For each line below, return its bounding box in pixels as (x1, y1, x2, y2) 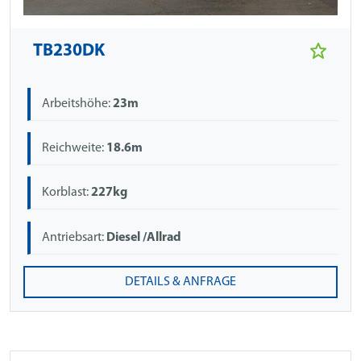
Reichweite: (42, 141, 107, 155)
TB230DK (33, 42, 105, 60)
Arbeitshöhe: (42, 97, 114, 110)
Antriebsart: (42, 230, 107, 244)
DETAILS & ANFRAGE (125, 276, 236, 289)
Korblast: (42, 186, 92, 200)
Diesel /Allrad (106, 230, 182, 244)
